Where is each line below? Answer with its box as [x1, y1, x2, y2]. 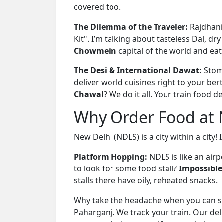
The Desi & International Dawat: [74, 64, 202, 76]
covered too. [74, 1, 121, 12]
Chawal [74, 88, 104, 100]
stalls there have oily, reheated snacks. [74, 174, 218, 186]
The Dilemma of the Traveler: [74, 21, 188, 32]
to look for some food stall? [74, 163, 179, 174]
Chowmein [74, 45, 116, 56]
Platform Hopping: [74, 151, 147, 162]
